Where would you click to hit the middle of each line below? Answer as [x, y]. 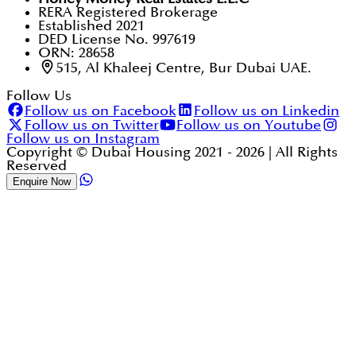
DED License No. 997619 [117, 40]
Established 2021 [91, 26]
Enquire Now [42, 182]
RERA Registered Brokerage [128, 13]
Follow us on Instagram [83, 139]
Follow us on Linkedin [267, 110]
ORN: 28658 [76, 53]
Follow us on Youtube [249, 126]
